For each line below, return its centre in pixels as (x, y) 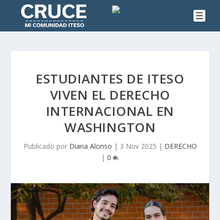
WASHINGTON (110, 127)
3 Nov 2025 (138, 146)
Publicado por (46, 146)
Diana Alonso (90, 146)
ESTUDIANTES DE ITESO (110, 79)
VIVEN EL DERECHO (110, 95)
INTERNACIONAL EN (110, 111)
